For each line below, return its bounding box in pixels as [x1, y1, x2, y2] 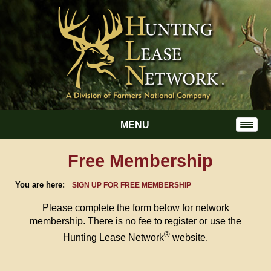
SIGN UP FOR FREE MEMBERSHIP [72, 181, 191, 189]
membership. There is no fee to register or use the [30, 216, 241, 226]
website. [170, 232, 208, 243]
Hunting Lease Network [63, 232, 164, 243]
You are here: [15, 180, 72, 189]
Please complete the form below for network [42, 203, 229, 213]
